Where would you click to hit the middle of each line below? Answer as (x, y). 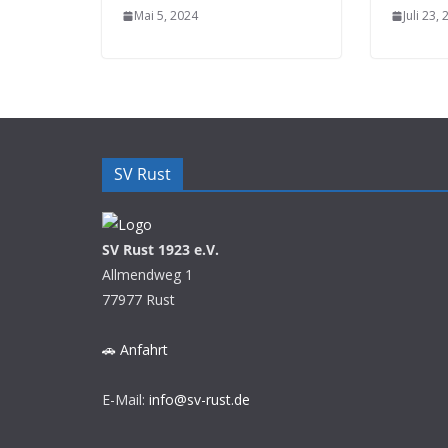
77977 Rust (138, 299)
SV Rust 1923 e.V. (160, 249)
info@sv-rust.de (199, 399)
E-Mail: (125, 399)
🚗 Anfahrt (135, 349)
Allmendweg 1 (147, 274)
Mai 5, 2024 (166, 15)
